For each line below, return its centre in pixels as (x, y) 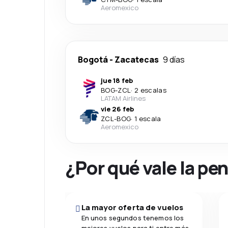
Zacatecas (137, 60)
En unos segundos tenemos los (133, 218)
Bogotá (93, 60)
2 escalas (150, 90)
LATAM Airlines (123, 98)
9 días (174, 60)
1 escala (148, 119)
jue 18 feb (117, 80)
